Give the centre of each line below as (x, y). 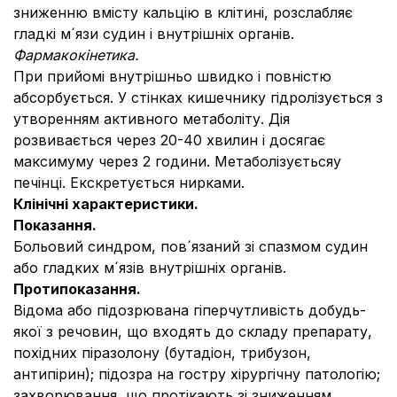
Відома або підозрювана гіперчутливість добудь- (190, 310)
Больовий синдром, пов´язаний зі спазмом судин (191, 246)
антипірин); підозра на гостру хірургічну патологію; (197, 374)
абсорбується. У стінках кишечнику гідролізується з (198, 97)
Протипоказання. (77, 289)
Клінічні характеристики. (106, 204)
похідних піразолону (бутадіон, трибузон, (162, 353)
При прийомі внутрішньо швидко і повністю (172, 76)
